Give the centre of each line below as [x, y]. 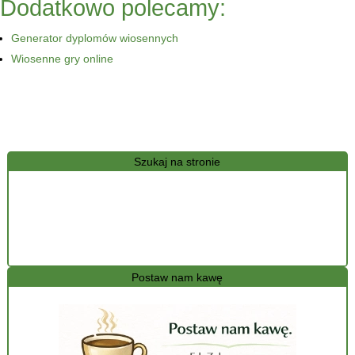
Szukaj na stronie [177, 162]
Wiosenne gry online [62, 59]
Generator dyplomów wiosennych [95, 38]
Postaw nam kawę [177, 278]
